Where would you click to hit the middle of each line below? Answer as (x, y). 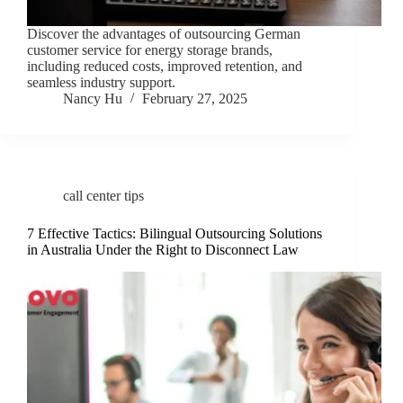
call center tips (103, 196)
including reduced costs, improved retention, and (165, 67)
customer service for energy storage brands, (150, 50)
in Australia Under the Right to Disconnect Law (163, 250)
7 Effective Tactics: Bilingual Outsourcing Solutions (175, 234)
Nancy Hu (93, 99)
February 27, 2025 (195, 99)
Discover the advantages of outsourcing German (164, 34)
